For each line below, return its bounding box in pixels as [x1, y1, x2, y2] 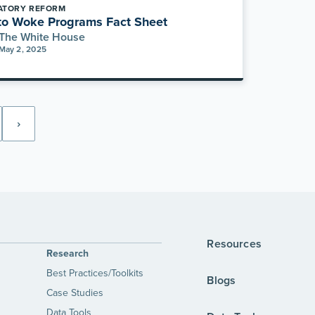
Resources [207, 236, 262, 252]
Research [46, 246, 89, 260]
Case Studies [46, 285, 103, 300]
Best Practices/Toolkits [46, 266, 143, 280]
